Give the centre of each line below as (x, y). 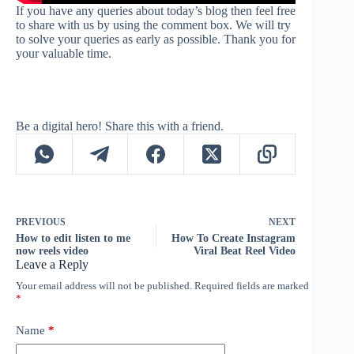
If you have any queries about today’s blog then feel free (156, 11)
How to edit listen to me (73, 239)
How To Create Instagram (234, 239)
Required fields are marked (252, 286)
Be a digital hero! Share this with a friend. (120, 126)
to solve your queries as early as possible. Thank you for (156, 40)
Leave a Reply (52, 265)
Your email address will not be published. (104, 286)
